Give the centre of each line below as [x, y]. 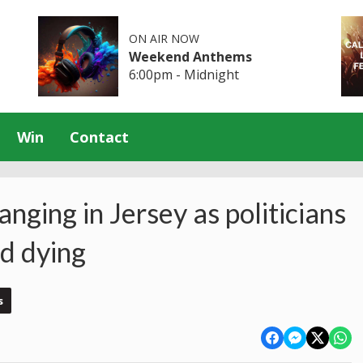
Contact [99, 137]
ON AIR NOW [164, 38]
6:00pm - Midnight [184, 74]
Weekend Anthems [191, 56]
